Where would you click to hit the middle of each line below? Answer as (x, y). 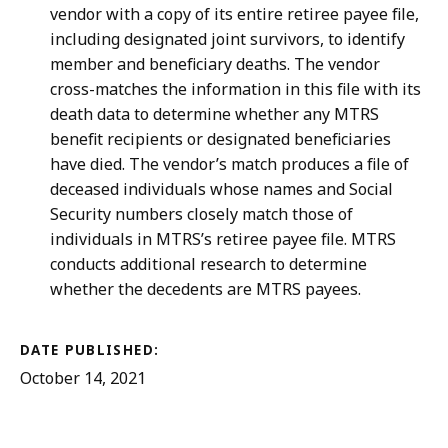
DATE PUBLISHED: (90, 350)
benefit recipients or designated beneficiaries (220, 139)
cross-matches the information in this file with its (235, 89)
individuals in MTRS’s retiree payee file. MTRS (223, 239)
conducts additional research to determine (208, 264)
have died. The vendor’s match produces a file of (229, 164)
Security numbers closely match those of (201, 214)
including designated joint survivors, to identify (227, 39)
